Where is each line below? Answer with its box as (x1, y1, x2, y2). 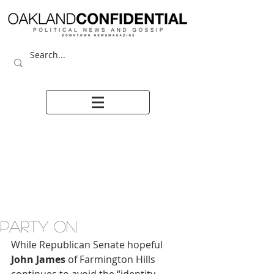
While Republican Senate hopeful (11, 238, 165, 251)
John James (11, 253, 65, 266)
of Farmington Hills (65, 253, 158, 266)
